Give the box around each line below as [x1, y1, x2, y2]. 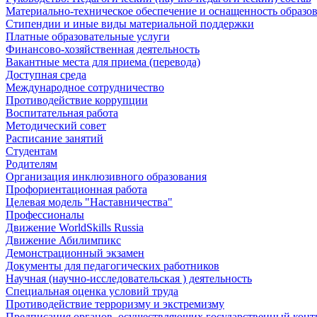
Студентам [6, 145, 57, 158]
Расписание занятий [6, 132, 103, 145]
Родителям [6, 158, 57, 171]
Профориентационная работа [6, 183, 147, 196]
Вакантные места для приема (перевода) [6, 56, 200, 69]
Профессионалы [6, 209, 84, 221]
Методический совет [6, 120, 106, 132]
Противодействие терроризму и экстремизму [6, 298, 224, 311]
